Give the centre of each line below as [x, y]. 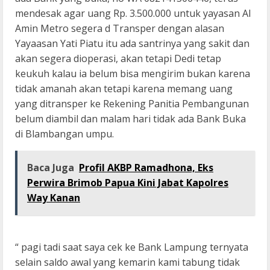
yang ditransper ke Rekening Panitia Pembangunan [132, 104]
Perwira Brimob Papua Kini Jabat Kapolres [128, 183]
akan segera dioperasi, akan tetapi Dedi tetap [118, 59]
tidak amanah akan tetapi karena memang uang [124, 89]
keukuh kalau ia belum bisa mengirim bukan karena [133, 74]
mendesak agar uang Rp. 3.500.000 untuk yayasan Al [133, 14]
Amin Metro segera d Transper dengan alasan [120, 29]
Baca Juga [51, 168]
